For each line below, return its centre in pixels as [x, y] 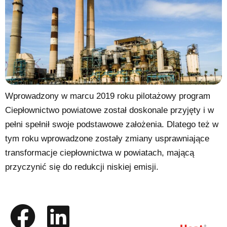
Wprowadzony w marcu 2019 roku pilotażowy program [108, 96]
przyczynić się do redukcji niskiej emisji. [82, 167]
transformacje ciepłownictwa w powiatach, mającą [100, 153]
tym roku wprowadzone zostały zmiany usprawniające [107, 139]
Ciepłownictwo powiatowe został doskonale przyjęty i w [109, 110]
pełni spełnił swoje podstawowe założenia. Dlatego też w [112, 125]
